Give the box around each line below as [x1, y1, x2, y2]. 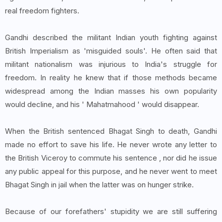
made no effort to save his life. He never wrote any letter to [5, 140, 217, 150]
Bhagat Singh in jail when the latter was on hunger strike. [5, 180, 194, 190]
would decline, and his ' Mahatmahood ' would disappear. [5, 100, 199, 110]
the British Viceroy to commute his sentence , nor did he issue [5, 153, 217, 163]
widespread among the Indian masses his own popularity [5, 86, 217, 96]
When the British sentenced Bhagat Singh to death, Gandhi [5, 126, 217, 136]
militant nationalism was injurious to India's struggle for [5, 59, 217, 69]
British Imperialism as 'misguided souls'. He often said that [5, 46, 217, 56]
